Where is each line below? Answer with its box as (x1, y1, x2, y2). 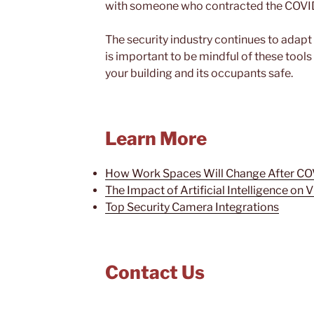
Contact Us (105, 261, 205, 283)
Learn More (105, 128, 207, 150)
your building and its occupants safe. (105, 67, 293, 81)
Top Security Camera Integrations (105, 200, 279, 214)
